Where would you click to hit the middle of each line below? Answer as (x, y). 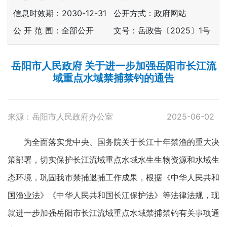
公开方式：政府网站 (150, 13)
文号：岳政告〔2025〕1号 (162, 31)
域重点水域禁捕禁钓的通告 (113, 78)
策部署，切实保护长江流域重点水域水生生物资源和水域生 (113, 160)
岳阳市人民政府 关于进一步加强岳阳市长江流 (113, 66)
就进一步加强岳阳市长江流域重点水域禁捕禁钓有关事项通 (113, 213)
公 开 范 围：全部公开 (53, 31)
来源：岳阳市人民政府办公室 (60, 117)
